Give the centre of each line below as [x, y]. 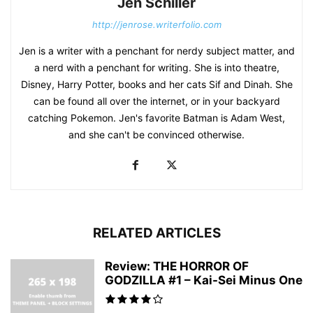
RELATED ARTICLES [156, 233]
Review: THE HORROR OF [177, 266]
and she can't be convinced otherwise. [156, 134]
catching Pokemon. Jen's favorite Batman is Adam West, [156, 117]
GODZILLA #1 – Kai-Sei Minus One [204, 280]
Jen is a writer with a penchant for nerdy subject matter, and [156, 50]
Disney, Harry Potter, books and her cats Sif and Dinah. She [156, 84]
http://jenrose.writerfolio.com [156, 24]
